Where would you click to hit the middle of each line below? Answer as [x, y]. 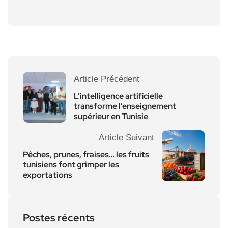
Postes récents [59, 218]
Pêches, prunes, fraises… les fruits [86, 154]
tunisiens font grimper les [71, 164]
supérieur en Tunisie [111, 116]
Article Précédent [107, 79]
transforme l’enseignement [125, 106]
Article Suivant [126, 137]
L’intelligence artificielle [118, 96]
